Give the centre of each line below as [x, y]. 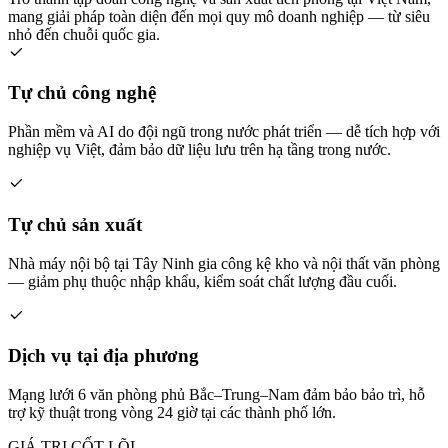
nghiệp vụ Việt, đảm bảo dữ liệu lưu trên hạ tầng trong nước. [199, 150]
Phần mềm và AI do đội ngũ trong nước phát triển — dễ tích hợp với [224, 132]
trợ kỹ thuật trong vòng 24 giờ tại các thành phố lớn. [172, 412]
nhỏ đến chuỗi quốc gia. [84, 34]
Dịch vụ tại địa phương [103, 356]
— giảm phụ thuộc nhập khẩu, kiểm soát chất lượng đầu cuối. [202, 281]
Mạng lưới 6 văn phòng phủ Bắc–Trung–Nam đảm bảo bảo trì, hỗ [216, 394]
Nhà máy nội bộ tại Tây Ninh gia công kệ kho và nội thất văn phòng [224, 263]
